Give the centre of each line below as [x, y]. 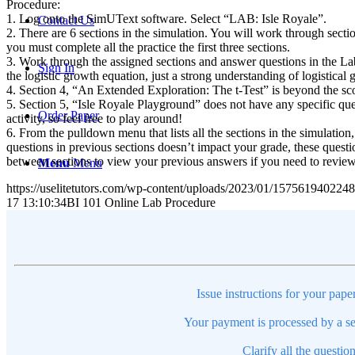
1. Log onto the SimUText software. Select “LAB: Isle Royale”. [166, 18]
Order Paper [69, 115]
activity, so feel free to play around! [94, 118]
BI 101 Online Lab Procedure [141, 202]
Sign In [56, 68]
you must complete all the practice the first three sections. [148, 47]
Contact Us [66, 20]
